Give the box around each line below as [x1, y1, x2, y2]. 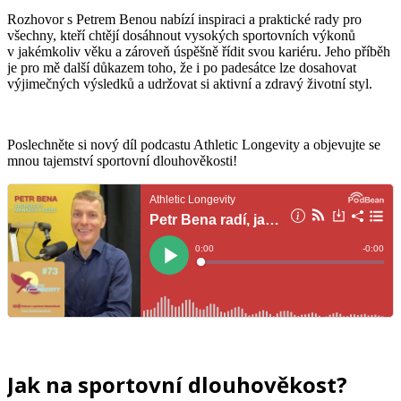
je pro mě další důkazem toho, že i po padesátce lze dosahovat [7, 59, 356, 75]
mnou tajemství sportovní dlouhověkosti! [7, 152, 237, 168]
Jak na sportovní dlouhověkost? [7, 369, 347, 399]
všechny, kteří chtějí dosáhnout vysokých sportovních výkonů [7, 27, 355, 43]
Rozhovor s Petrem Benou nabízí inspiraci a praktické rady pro [7, 11, 362, 27]
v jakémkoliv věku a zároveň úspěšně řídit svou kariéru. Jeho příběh [7, 43, 390, 59]
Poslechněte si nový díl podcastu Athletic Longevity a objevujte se [7, 136, 380, 152]
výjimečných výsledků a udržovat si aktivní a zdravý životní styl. [7, 75, 372, 91]
